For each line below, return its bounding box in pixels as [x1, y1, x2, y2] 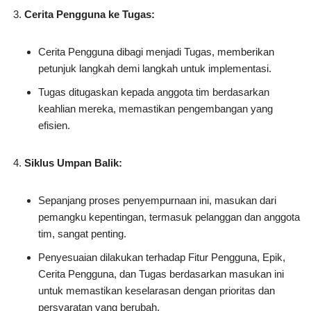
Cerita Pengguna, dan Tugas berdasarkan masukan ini [38, 268, 284, 280]
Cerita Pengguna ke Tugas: [24, 8, 155, 21]
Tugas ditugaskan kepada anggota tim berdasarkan [38, 86, 269, 99]
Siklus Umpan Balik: [24, 157, 122, 169]
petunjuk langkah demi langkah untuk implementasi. [38, 62, 271, 75]
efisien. [38, 119, 70, 132]
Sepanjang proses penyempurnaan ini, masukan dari [38, 194, 276, 207]
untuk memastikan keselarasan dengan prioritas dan [38, 285, 275, 297]
